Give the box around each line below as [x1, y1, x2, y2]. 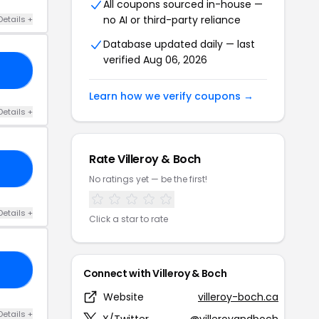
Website [103, 289, 144, 304]
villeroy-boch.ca [198, 289, 278, 304]
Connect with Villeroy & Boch [83, 266, 227, 281]
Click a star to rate [89, 212, 168, 225]
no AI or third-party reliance [103, 12, 241, 27]
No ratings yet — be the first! [89, 172, 207, 185]
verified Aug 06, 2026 [103, 52, 207, 67]
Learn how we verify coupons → [89, 88, 253, 103]
